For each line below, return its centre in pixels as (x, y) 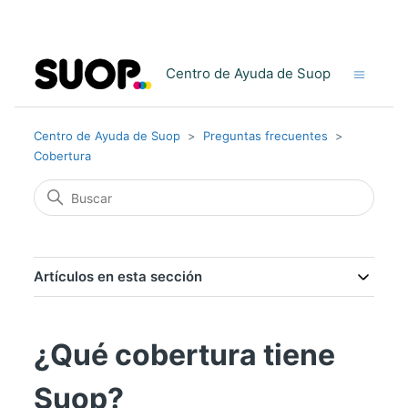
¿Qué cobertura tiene (184, 355)
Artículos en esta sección (117, 276)
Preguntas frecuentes (265, 136)
